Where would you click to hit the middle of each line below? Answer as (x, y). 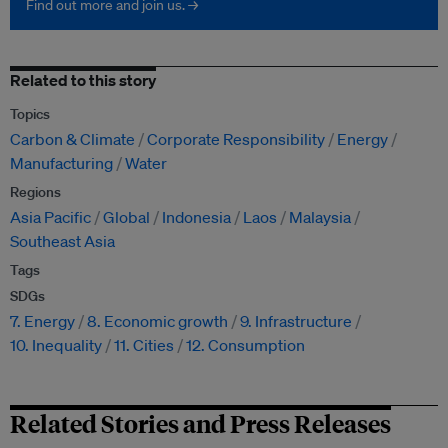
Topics (30, 114)
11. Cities (144, 345)
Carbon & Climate (72, 139)
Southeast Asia (62, 241)
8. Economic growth (157, 321)
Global (126, 217)
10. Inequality (56, 345)
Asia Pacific (50, 217)
